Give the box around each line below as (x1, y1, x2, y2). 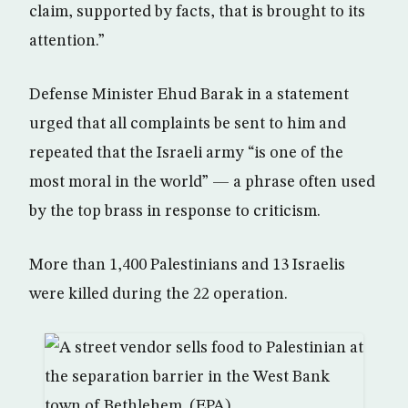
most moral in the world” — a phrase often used (29, 174, 375, 190)
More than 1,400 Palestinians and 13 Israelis (29, 257, 345, 273)
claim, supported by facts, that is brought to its (29, 4, 365, 20)
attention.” (29, 33, 105, 49)
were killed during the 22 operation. (29, 286, 288, 302)
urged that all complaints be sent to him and (29, 116, 346, 132)
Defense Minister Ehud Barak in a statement (29, 87, 349, 103)
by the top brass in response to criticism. (29, 203, 321, 219)
